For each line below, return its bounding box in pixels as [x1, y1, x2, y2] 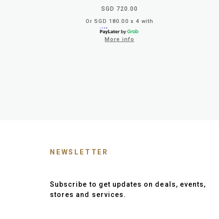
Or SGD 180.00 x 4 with [85, 18, 154, 24]
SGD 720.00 [101, 5, 138, 12]
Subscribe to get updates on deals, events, [50, 180, 206, 188]
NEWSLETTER [50, 148, 109, 156]
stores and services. [50, 190, 127, 198]
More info [105, 36, 134, 43]
